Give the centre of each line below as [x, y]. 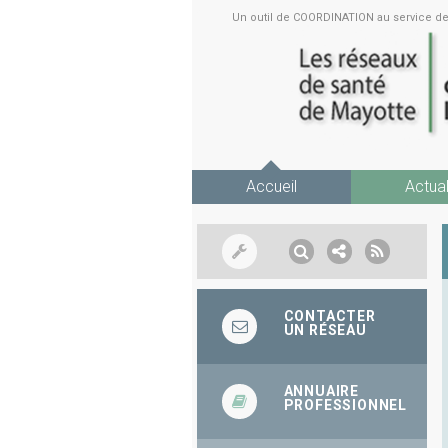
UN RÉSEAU [325, 329]
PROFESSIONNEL [345, 404]
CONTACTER [329, 315]
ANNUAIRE [321, 390]
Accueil [271, 186]
